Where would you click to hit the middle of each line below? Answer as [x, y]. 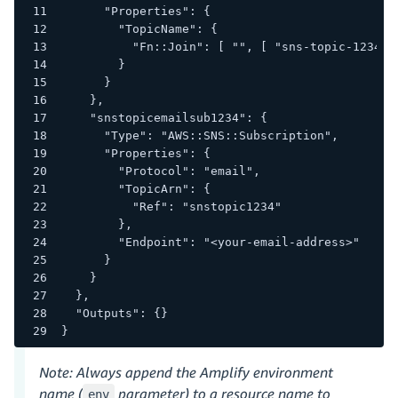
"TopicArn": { [135, 188]
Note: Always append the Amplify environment [186, 372]
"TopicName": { [139, 28]
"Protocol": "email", [160, 171]
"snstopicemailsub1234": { [164, 117]
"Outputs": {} [114, 313]
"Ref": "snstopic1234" [171, 206]
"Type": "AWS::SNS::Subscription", [199, 135]
